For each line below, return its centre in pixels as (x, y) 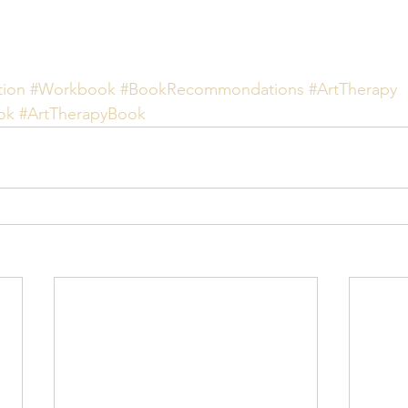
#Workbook (73, 90)
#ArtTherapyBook (82, 114)
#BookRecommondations (212, 90)
